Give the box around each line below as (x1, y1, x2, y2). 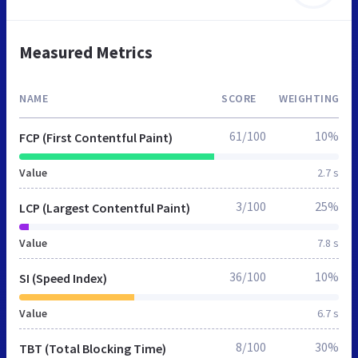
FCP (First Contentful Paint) (19, 129, 173, 145)
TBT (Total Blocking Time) (19, 340, 166, 356)
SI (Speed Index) (19, 269, 107, 286)
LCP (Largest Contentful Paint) (19, 199, 190, 216)
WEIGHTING (279, 90, 340, 105)
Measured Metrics (19, 41, 153, 63)
